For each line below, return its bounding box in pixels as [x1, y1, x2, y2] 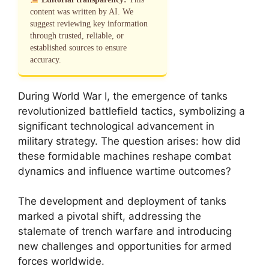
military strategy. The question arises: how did [18, 134, 241, 147]
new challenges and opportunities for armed [18, 240, 232, 252]
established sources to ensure [30, 43, 127, 52]
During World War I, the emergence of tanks [18, 89, 228, 102]
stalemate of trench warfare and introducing [18, 225, 232, 237]
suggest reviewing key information [30, 19, 148, 28]
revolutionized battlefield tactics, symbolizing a [18, 104, 245, 117]
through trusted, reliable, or [30, 31, 124, 40]
